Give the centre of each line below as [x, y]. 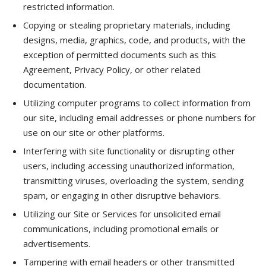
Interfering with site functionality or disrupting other [129, 151]
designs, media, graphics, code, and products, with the [134, 40]
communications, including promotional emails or [121, 229]
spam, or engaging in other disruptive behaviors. [122, 195]
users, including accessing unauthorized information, [129, 166]
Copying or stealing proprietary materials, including [127, 25]
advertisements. [57, 243]
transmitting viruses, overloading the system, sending [134, 180]
